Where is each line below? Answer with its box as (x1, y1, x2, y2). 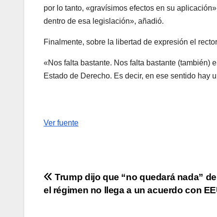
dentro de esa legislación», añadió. (44, 16, 164, 25)
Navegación (43, 170, 131, 190)
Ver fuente (44, 118, 78, 127)
